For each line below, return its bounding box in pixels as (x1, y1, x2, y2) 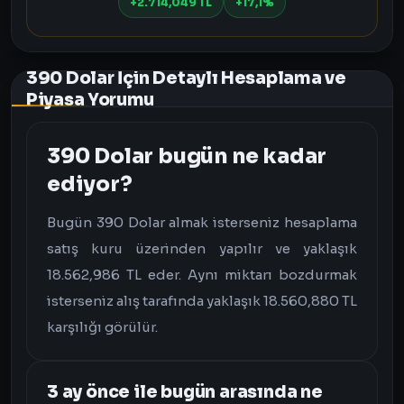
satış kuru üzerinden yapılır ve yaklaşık (47, 240, 357, 257)
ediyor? (47, 171, 133, 197)
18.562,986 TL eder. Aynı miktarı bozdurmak (47, 266, 357, 283)
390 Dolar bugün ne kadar (47, 143, 327, 170)
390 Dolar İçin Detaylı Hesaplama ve (26, 67, 346, 89)
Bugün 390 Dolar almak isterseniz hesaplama (47, 214, 357, 231)
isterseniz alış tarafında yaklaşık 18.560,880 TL (47, 292, 357, 309)
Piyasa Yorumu (26, 88, 155, 111)
